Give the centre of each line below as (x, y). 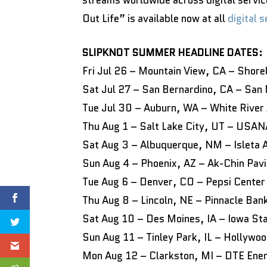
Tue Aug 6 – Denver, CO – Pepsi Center (174, 182)
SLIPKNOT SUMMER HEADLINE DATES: (173, 52)
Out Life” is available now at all (155, 18)
